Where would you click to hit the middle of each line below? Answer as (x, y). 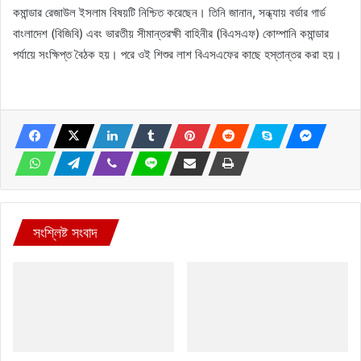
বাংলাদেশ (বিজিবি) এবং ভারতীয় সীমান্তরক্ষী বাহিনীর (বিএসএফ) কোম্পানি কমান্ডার (171, 33)
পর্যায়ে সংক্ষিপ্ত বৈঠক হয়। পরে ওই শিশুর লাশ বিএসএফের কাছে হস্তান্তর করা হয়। (177, 54)
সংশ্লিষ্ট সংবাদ (65, 232)
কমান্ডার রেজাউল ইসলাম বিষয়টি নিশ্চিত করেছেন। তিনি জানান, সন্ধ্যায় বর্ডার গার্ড (169, 12)
